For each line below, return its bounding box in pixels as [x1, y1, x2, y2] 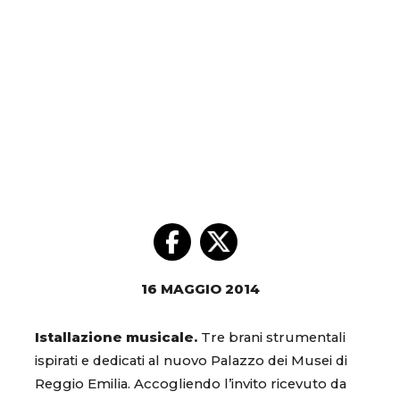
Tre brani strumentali [201, 329, 346, 346]
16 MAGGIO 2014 [140, 281, 260, 298]
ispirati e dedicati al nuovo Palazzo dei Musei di [35, 353, 347, 370]
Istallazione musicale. [35, 329, 201, 346]
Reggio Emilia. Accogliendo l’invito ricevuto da [35, 376, 346, 393]
